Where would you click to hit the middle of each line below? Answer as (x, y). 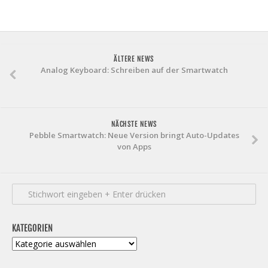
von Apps (134, 147)
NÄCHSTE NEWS (134, 124)
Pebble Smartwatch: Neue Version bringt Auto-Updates (134, 135)
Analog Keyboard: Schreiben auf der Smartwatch (134, 70)
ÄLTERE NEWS (134, 59)
